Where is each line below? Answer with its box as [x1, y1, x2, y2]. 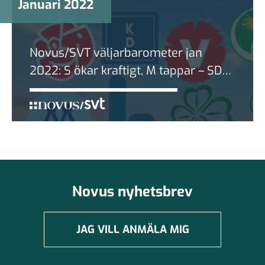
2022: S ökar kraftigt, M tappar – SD [30, 62, 222, 79]
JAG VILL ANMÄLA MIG [76, 222, 189, 237]
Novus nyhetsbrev [72, 182, 193, 201]
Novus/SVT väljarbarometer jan [30, 44, 202, 61]
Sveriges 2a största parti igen [30, 80, 190, 96]
